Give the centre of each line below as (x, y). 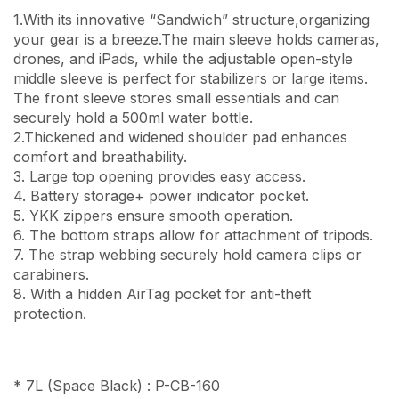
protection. (50, 313)
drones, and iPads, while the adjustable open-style (183, 58)
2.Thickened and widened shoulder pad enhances (180, 137)
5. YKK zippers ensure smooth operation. (153, 215)
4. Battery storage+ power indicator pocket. (161, 195)
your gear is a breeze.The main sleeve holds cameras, (196, 39)
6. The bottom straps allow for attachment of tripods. (193, 235)
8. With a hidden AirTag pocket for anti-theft (162, 293)
